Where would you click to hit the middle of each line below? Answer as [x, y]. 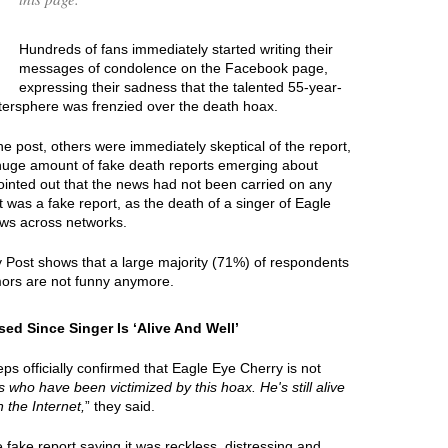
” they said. [120, 405]
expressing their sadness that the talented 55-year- [180, 86]
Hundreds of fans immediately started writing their [176, 48]
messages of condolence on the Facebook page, [173, 67]
